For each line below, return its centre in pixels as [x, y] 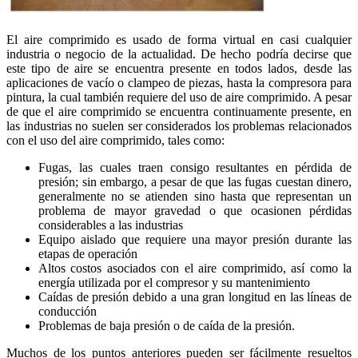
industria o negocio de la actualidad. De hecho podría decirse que [179, 54]
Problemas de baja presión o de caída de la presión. [167, 325]
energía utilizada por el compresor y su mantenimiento [174, 282]
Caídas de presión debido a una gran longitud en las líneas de [195, 296]
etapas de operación [88, 253]
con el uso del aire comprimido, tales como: [115, 140]
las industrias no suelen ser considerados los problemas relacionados [179, 125]
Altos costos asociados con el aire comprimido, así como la [195, 268]
